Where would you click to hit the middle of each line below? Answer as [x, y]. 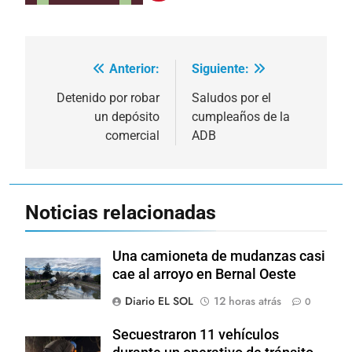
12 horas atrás [247, 301]
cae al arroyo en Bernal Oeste [204, 274]
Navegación [90, 73]
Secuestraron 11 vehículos [196, 334]
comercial [132, 135]
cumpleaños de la [241, 116]
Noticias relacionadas [121, 212]
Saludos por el [231, 97]
